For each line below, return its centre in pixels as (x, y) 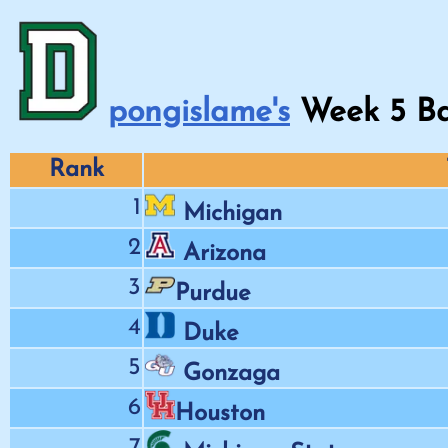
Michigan (232, 213)
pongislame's (199, 113)
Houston (220, 413)
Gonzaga (231, 373)
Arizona (224, 253)
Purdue (212, 293)
